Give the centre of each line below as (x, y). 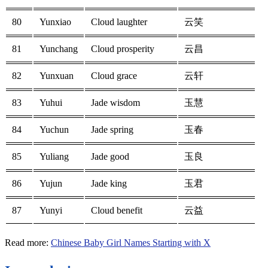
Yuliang (54, 157)
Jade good (110, 157)
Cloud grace (114, 76)
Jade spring (112, 130)
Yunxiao (55, 22)
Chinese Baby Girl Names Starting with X (131, 243)
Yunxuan (57, 76)
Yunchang (59, 49)
